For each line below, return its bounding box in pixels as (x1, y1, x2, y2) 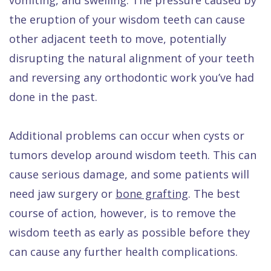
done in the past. (9, 89, 97, 104)
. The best (188, 186, 240, 201)
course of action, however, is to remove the (9, 205, 236, 220)
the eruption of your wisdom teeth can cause (9, 11, 245, 27)
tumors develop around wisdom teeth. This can (9, 147, 256, 162)
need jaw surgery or (9, 186, 116, 201)
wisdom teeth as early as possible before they (9, 224, 250, 240)
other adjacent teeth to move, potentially (9, 31, 226, 46)
